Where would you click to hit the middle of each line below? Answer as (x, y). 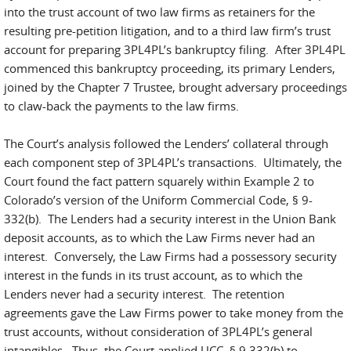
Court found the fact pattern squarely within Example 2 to (159, 181)
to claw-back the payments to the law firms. (121, 106)
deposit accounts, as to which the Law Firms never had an (159, 237)
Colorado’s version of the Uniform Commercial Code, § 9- (158, 200)
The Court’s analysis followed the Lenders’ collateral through (166, 143)
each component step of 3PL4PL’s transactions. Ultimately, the (173, 162)
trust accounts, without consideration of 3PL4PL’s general (158, 331)
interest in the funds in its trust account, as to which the (153, 275)
